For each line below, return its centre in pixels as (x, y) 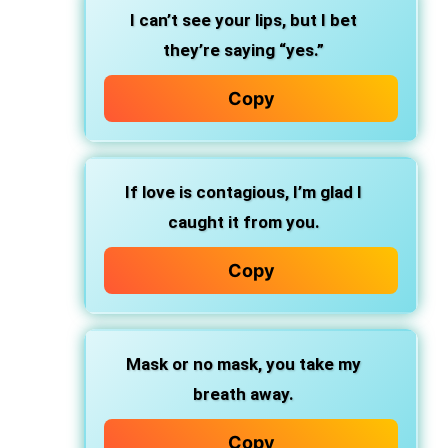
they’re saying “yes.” (243, 50)
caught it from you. (243, 222)
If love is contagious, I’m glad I (243, 192)
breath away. (243, 394)
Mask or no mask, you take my (243, 364)
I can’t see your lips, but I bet (243, 20)
